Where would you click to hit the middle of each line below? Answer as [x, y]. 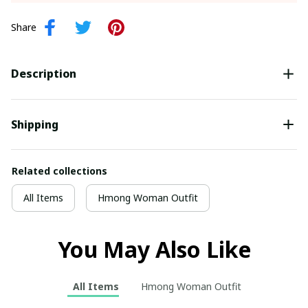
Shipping [35, 125]
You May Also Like [154, 250]
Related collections [59, 171]
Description [44, 74]
